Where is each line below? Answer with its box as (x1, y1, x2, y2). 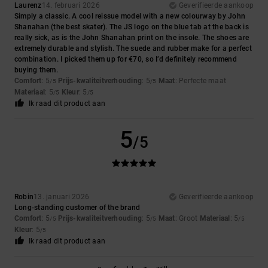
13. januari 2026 (33, 193, 90, 202)
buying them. (14, 66, 58, 75)
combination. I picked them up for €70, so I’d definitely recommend (14, 55, 237, 64)
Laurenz (14, 1, 42, 10)
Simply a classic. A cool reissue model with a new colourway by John (14, 12, 246, 21)
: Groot (175, 214, 200, 223)
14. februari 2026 (41, 1, 100, 10)
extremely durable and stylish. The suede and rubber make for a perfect (14, 44, 252, 53)
